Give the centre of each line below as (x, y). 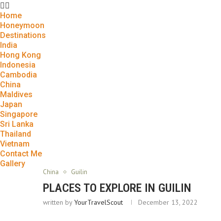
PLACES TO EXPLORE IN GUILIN (117, 188)
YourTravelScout (98, 202)
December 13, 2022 (168, 202)
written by (58, 202)
